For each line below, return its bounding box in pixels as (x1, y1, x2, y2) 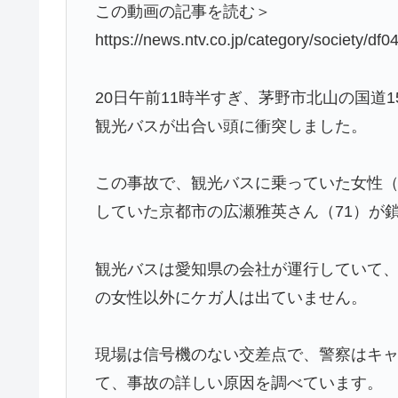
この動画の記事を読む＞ (95, 3, 272, 21)
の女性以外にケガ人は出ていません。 (95, 288, 368, 306)
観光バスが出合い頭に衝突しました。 (95, 116, 368, 135)
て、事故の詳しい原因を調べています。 (95, 373, 384, 392)
